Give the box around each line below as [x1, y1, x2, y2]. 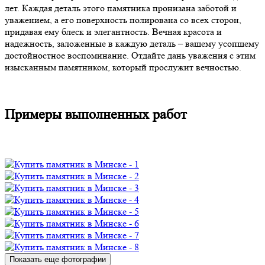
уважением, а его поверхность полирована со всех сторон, [5, 14, 241, 25]
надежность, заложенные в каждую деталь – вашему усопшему [5, 37, 259, 49]
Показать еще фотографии [9, 254, 106, 264]
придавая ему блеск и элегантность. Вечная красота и [5, 25, 222, 37]
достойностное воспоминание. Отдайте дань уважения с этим [5, 49, 256, 61]
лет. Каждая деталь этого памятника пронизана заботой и [5, 2, 237, 14]
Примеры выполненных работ [5, 106, 186, 122]
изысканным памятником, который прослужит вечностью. [5, 61, 241, 73]
